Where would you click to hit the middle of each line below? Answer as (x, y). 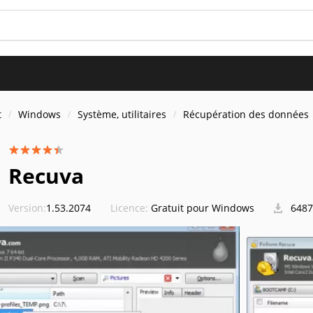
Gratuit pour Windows (203, 208)
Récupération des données (246, 114)
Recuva (46, 176)
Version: (27, 208)
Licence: (129, 208)
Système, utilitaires (122, 114)
